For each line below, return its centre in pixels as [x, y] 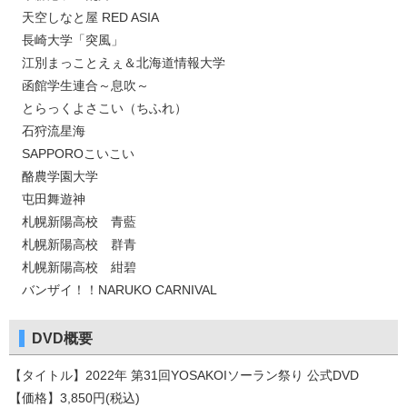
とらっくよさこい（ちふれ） [98, 109]
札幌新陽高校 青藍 [73, 222]
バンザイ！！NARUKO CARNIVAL [113, 290]
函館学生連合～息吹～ [79, 86]
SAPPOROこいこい [72, 154]
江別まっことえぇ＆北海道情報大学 [117, 63]
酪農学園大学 [54, 177]
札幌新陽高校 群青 [73, 245]
